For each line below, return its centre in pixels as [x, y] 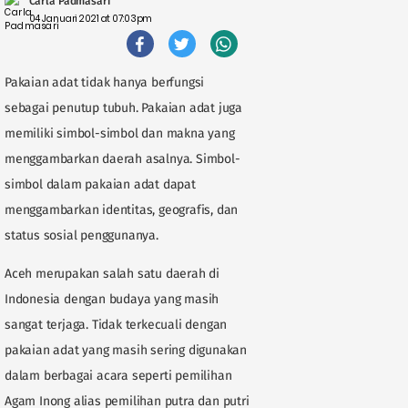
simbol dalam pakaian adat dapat [100, 184]
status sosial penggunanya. [82, 235]
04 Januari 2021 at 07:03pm [91, 19]
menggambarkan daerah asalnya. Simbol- [122, 159]
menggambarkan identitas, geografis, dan [122, 210]
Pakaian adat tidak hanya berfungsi [105, 82]
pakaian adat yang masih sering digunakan [126, 350]
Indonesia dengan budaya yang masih [112, 299]
